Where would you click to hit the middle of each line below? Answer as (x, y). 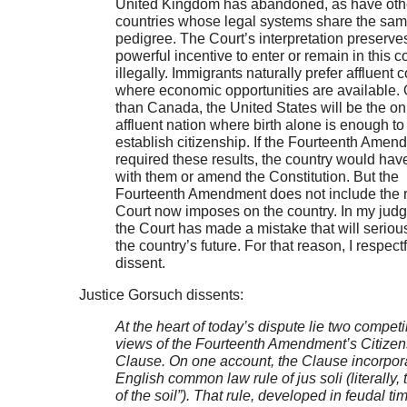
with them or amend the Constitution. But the (257, 177)
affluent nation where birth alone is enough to (259, 125)
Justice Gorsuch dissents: (161, 295)
